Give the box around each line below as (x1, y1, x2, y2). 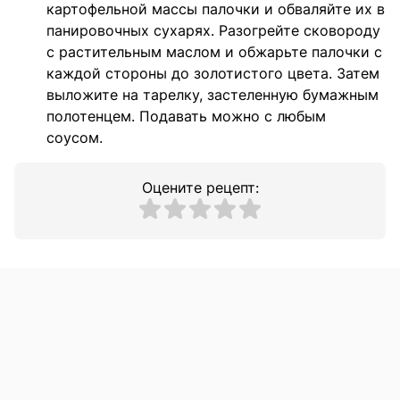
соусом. (46, 129, 103, 147)
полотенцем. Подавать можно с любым (46, 107, 326, 126)
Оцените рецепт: (141, 179, 259, 197)
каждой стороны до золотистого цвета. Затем (46, 64, 379, 83)
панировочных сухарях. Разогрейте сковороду (46, 21, 380, 40)
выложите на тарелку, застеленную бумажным (46, 86, 379, 104)
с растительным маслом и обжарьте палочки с (46, 43, 382, 62)
